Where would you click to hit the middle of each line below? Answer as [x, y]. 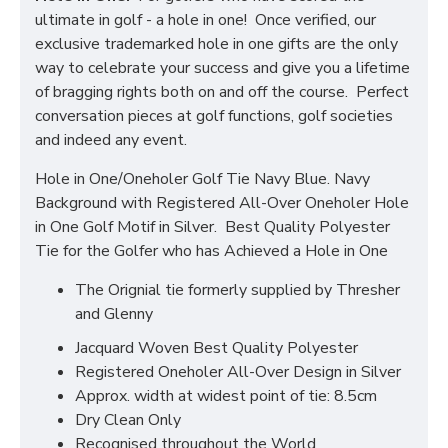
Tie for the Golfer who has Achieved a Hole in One [211, 251]
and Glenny [114, 314]
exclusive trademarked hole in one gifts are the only [216, 44]
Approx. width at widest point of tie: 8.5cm [226, 396]
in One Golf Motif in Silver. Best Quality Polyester [212, 227]
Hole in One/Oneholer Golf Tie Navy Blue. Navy [202, 179]
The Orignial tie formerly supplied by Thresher [237, 290]
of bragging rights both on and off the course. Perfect [222, 92]
